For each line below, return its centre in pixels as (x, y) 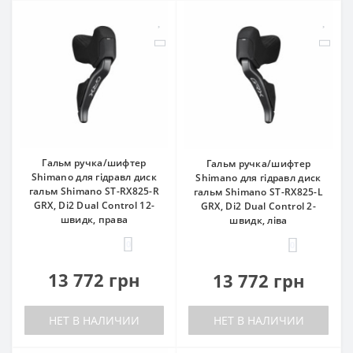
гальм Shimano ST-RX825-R (94, 191)
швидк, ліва (258, 220)
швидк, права (94, 219)
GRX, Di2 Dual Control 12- (94, 205)
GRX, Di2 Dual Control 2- (258, 206)
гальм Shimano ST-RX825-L (258, 192)
